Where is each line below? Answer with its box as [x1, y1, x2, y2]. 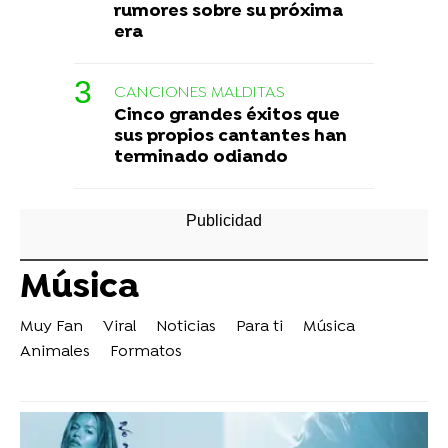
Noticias [156, 317, 216, 338]
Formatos [110, 342, 182, 363]
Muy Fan [20, 317, 83, 338]
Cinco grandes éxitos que [114, 105, 340, 127]
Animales [20, 342, 90, 363]
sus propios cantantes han [114, 126, 347, 148]
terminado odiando [114, 147, 288, 169]
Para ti [236, 317, 283, 338]
